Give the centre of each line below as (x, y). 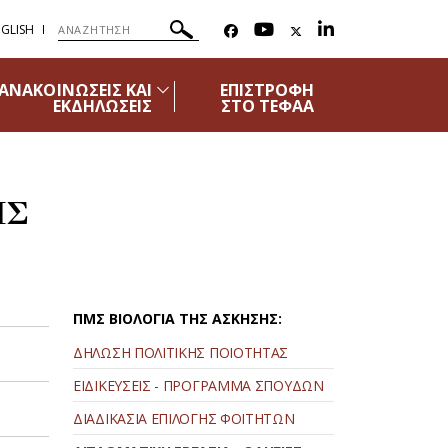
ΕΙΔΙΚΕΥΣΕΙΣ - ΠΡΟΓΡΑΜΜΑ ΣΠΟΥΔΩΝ (198, 385)
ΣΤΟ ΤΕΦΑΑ (267, 106)
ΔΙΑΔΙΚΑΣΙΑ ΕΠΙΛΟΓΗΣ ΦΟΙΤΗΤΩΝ (184, 418)
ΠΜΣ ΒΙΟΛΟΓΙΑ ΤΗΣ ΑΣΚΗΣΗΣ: (177, 318)
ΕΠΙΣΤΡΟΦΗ (266, 90)
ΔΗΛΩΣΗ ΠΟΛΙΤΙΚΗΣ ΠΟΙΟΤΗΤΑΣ (181, 352)
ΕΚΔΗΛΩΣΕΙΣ (102, 106)
